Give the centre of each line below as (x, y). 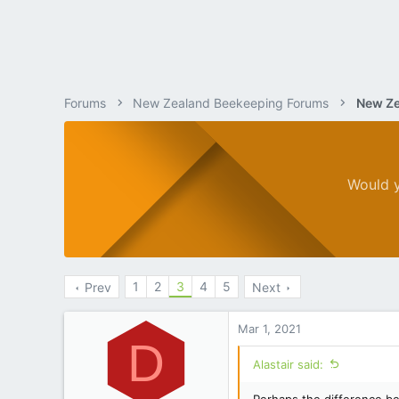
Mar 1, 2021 (269, 329)
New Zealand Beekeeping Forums (231, 103)
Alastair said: (288, 364)
